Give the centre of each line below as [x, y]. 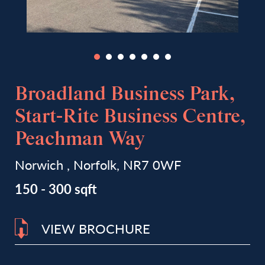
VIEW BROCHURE [96, 228]
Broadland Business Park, [125, 95]
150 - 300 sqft [56, 189]
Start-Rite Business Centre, [130, 117]
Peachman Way [80, 140]
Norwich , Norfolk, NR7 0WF [98, 164]
